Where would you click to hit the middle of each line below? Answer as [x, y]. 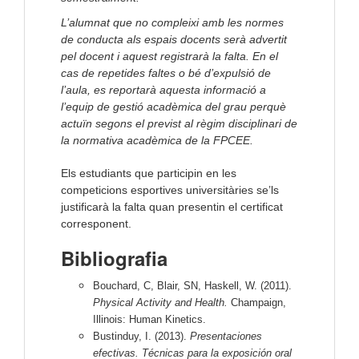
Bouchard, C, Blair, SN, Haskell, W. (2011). [192, 286]
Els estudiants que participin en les [149, 173]
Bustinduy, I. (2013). [141, 337]
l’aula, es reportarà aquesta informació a [163, 90]
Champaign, [257, 303]
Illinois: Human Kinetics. [149, 320]
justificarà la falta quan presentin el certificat [172, 207]
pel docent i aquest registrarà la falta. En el [169, 56]
